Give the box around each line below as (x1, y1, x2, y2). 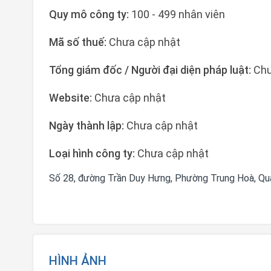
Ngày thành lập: (49, 119, 126, 132)
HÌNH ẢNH (49, 253, 106, 268)
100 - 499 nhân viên (131, 7, 225, 21)
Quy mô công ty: (49, 7, 131, 21)
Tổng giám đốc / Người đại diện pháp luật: (49, 63, 253, 77)
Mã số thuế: (49, 35, 109, 49)
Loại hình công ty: (49, 146, 135, 160)
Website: (49, 91, 94, 105)
